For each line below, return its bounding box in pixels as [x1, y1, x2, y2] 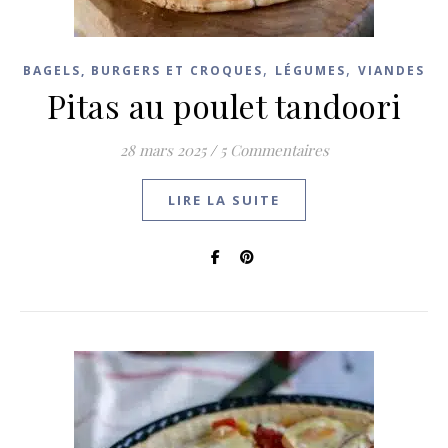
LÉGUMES [275, 62, 346, 79]
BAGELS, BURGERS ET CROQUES [23, 62, 263, 79]
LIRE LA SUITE [168, 191, 280, 209]
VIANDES [358, 62, 425, 79]
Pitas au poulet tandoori [46, 84, 402, 127]
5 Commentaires [219, 140, 329, 160]
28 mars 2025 [119, 140, 206, 160]
